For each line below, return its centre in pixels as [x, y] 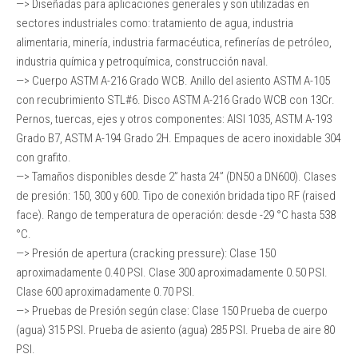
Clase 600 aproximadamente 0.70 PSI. [105, 292]
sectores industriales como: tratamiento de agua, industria [155, 23]
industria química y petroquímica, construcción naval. [142, 62]
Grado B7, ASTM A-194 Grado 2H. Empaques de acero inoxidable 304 [179, 138]
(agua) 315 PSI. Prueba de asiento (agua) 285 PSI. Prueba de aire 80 [175, 330]
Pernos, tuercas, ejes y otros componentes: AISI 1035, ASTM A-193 [174, 119]
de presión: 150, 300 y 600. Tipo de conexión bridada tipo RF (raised [176, 196]
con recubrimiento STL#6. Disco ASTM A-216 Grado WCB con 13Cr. [175, 100]
